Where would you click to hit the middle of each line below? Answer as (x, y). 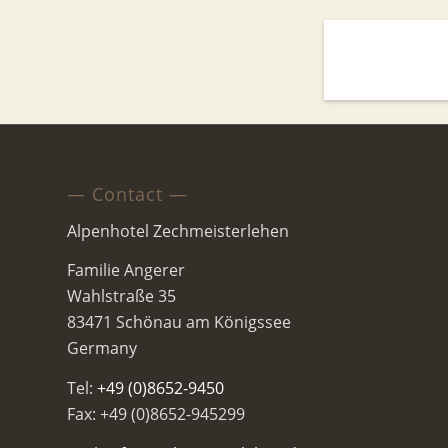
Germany (102, 348)
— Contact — (127, 194)
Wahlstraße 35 (121, 296)
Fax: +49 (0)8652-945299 (156, 413)
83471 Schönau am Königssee (179, 322)
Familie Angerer (126, 270)
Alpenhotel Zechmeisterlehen (178, 230)
